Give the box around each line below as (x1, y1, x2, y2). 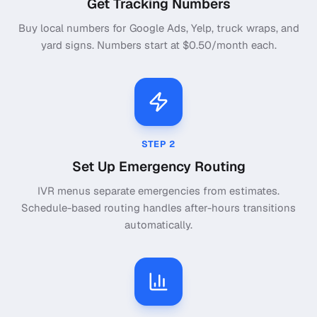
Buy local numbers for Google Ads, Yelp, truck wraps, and (18, 21, 299, 35)
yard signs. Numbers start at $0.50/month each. (40, 38, 277, 52)
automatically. (125, 218, 192, 232)
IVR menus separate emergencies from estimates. (38, 184, 279, 198)
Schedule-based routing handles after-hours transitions (21, 201, 296, 215)
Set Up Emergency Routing (71, 157, 246, 175)
